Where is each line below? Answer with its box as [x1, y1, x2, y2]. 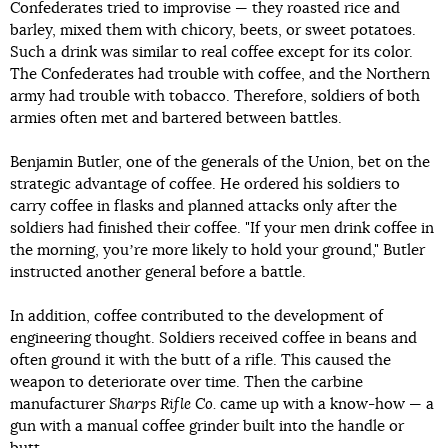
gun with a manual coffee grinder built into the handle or [10, 419, 404, 435]
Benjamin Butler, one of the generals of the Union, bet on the [10, 155, 430, 171]
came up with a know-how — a [216, 397, 434, 413]
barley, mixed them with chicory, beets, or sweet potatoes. [10, 23, 416, 39]
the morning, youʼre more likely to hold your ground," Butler [10, 243, 425, 259]
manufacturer [10, 397, 109, 413]
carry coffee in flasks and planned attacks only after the [10, 199, 397, 215]
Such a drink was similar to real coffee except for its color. [10, 45, 413, 61]
